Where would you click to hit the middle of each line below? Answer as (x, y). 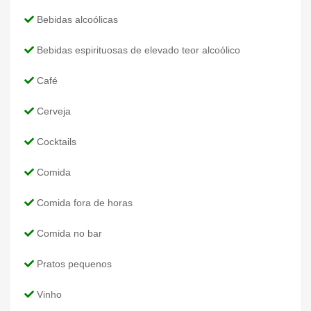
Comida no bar (68, 233)
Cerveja (52, 111)
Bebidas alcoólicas (76, 19)
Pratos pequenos (73, 263)
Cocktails (55, 141)
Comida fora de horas (83, 202)
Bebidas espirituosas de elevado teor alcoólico (137, 50)
